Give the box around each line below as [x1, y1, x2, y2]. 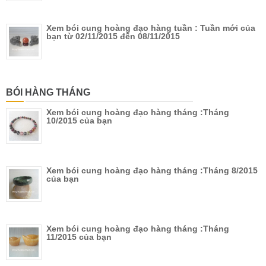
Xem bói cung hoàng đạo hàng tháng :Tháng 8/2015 [46, 165, 258, 175]
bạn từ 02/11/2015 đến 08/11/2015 [46, 31, 180, 41]
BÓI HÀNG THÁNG [6, 87, 90, 97]
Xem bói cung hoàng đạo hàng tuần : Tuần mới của [46, 23, 255, 33]
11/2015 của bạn [46, 232, 112, 242]
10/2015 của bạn [46, 115, 112, 125]
